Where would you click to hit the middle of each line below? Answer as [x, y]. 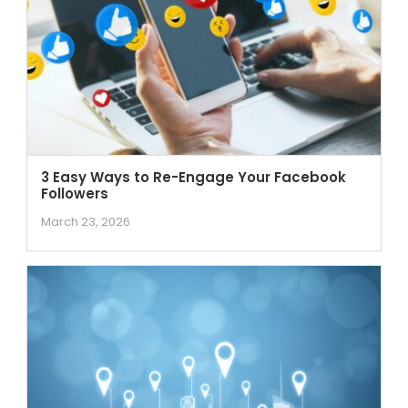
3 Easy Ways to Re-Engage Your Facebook [193, 177]
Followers [74, 193]
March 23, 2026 [85, 221]
